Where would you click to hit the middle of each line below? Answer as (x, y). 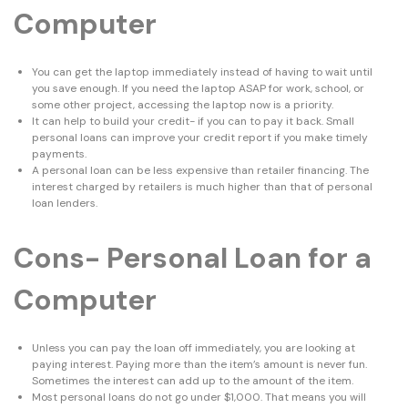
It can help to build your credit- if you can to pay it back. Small (193, 122)
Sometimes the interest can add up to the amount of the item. (193, 381)
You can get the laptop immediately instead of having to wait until (202, 72)
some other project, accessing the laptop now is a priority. (183, 105)
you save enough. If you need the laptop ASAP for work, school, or (198, 89)
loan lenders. (65, 204)
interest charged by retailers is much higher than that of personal (202, 187)
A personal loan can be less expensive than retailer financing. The (200, 171)
